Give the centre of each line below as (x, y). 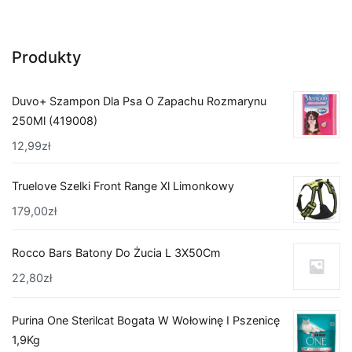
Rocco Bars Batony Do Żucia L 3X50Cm (116, 253)
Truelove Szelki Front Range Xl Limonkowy (123, 185)
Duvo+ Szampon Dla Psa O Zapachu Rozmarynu (139, 101)
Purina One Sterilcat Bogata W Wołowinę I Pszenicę (146, 320)
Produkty (46, 57)
